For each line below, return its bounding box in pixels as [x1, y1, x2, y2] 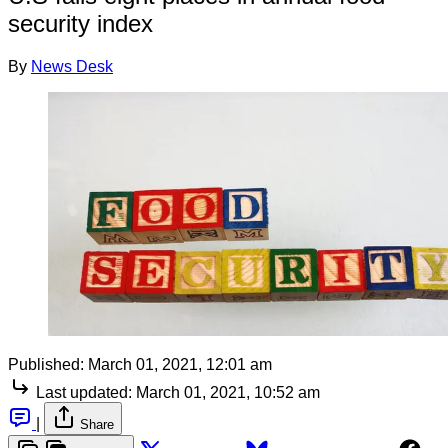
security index [8, 9, 153, 37]
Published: [8, 355, 84, 373]
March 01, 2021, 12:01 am [88, 355, 272, 373]
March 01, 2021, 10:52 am [136, 383, 320, 401]
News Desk [31, 57, 113, 75]
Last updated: [36, 383, 132, 401]
